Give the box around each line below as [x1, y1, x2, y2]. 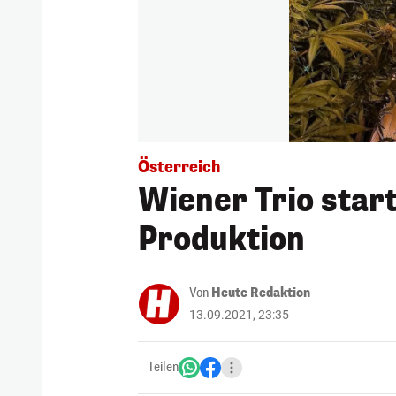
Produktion [138, 217, 305, 261]
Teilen [148, 358, 179, 376]
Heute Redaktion [211, 284, 310, 301]
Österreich [138, 156, 220, 178]
